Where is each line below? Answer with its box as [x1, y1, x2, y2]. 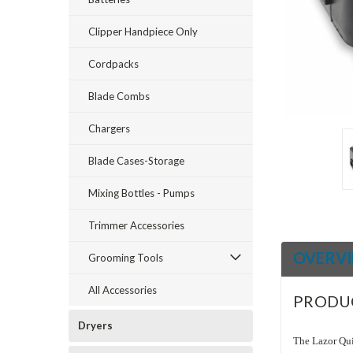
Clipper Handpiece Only [88, 25, 198, 38]
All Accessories [88, 284, 157, 296]
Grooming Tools [88, 251, 163, 264]
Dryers [78, 319, 113, 332]
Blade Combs [88, 90, 150, 102]
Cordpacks [88, 58, 139, 70]
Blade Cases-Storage [88, 154, 184, 167]
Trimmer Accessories [88, 219, 184, 232]
